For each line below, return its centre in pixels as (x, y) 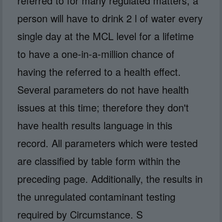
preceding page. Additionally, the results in (110, 178)
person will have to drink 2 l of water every (110, 18)
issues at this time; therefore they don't (103, 107)
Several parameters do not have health (103, 89)
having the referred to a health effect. (99, 71)
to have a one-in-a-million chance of (96, 54)
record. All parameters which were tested (108, 143)
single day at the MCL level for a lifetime (106, 36)
